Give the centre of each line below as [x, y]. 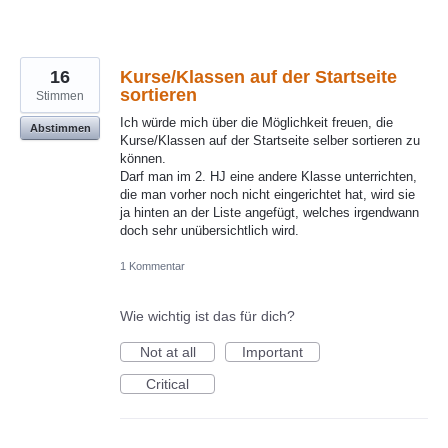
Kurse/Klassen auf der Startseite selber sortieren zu [270, 141]
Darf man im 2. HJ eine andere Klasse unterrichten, [268, 177]
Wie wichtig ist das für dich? [207, 315]
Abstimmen [60, 128]
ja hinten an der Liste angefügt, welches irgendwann [269, 213]
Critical [167, 383]
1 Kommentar [152, 265]
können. [143, 159]
